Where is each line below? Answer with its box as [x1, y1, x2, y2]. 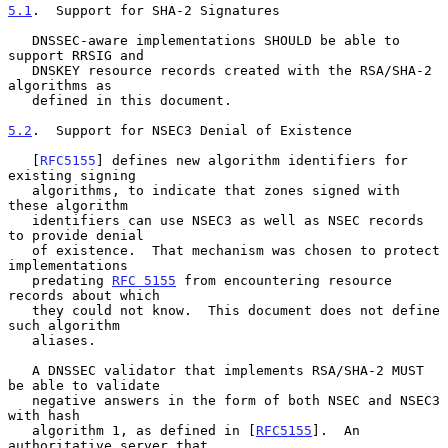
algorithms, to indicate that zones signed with [8, 182, 32, 198]
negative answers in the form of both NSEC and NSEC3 [8, 392, 32, 408]
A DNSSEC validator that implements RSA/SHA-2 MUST [8, 362, 32, 378]
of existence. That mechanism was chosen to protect [8, 242, 32, 258]
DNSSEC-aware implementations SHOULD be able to [8, 32, 32, 48]
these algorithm [8, 197, 128, 213]
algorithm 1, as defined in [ [32, 422, 256, 438]
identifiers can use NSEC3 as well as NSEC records [8, 212, 32, 228]
